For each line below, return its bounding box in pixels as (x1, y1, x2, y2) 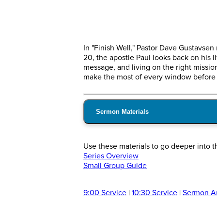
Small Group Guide (83, 161, 147, 171)
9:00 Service (83, 188, 126, 198)
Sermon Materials (96, 108, 149, 116)
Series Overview (83, 151, 139, 161)
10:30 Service (132, 188, 177, 198)
